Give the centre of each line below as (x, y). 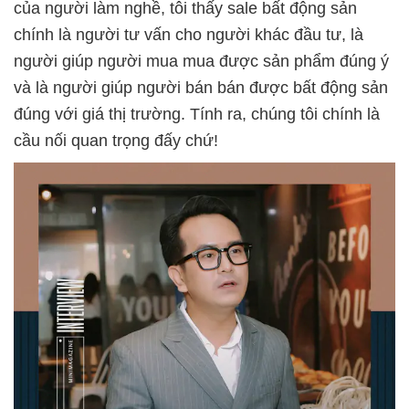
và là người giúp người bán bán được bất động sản (201, 87)
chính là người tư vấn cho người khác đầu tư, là (189, 34)
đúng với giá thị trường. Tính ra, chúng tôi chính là (197, 114)
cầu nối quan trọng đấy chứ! (116, 140)
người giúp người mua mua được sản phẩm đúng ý (201, 61)
